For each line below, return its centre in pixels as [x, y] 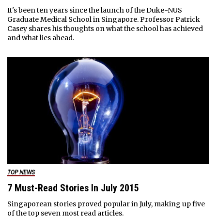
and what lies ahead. [40, 38]
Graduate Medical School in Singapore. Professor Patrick [103, 20]
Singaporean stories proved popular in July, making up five [106, 204]
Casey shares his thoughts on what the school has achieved [105, 29]
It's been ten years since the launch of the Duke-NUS [94, 10]
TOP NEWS [21, 173]
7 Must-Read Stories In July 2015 [73, 188]
